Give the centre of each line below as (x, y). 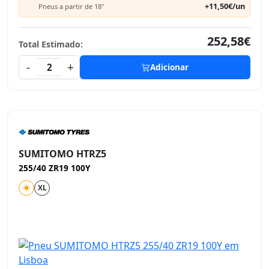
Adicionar (169, 67)
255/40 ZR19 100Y (54, 168)
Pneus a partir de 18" (71, 6)
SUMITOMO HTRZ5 (62, 154)
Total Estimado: (51, 44)
